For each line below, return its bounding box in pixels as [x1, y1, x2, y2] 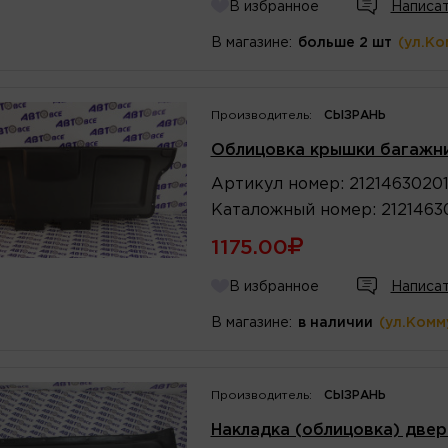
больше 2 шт [297, 36, 392, 49]
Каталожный [210, 202, 315, 218]
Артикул [210, 176, 283, 192]
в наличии [297, 316, 373, 329]
